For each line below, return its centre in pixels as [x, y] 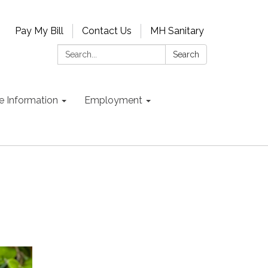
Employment [113, 100]
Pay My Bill [39, 31]
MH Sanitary [177, 31]
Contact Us [107, 31]
